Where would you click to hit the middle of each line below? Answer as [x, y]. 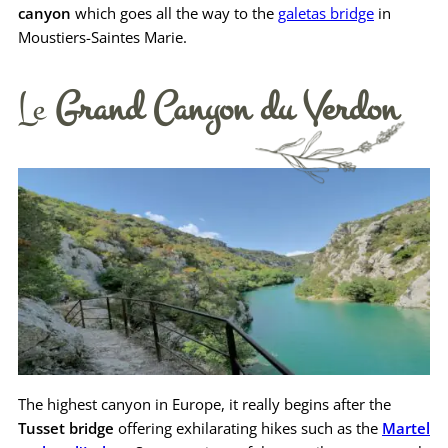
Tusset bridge [66, 427]
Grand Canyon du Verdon [226, 108]
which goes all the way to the [174, 12]
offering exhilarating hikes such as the [248, 427]
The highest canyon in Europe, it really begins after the [204, 403]
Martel [406, 427]
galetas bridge [326, 12]
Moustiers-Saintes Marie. [102, 36]
